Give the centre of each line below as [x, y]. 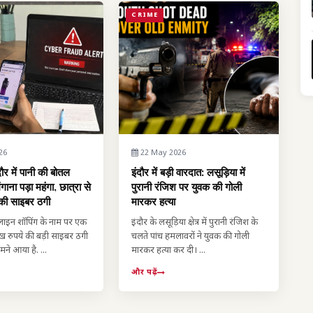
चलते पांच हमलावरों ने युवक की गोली [191, 237]
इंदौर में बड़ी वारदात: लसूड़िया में [189, 172]
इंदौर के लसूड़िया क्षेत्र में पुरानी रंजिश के [195, 223]
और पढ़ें [145, 273]
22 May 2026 [162, 153]
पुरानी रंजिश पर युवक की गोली [187, 187]
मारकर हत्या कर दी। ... [169, 251]
